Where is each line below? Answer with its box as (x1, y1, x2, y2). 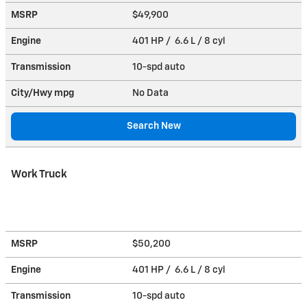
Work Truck (11, 169, 67, 180)
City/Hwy (11, 88, 54, 98)
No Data (132, 88, 173, 98)
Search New (126, 121, 181, 131)
